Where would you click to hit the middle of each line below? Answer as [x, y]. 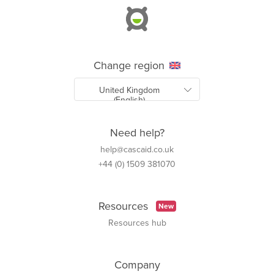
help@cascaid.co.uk [137, 150]
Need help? [137, 133]
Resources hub [137, 223]
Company [137, 265]
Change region [129, 66]
